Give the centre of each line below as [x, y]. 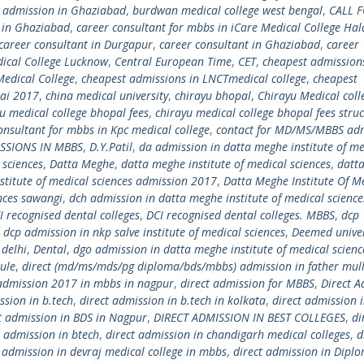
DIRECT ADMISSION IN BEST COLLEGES [249, 317]
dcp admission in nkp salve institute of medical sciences [144, 232]
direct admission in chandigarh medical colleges [228, 334]
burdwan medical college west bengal [227, 10]
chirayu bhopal [213, 95]
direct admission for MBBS [247, 283]
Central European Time [173, 61]
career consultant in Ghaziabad [240, 44]
